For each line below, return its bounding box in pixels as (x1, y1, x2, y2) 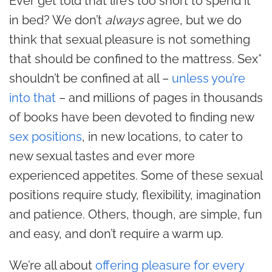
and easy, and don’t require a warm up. (9, 226, 223, 241)
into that (9, 90, 59, 105)
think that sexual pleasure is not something (9, 32, 250, 47)
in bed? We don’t (9, 13, 105, 27)
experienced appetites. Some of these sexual (9, 168, 262, 183)
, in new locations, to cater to (82, 129, 243, 144)
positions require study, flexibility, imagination (9, 188, 261, 202)
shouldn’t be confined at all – (9, 71, 172, 86)
